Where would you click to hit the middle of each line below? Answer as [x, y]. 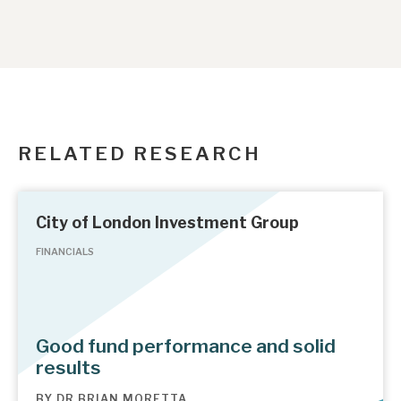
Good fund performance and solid [186, 346]
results [68, 368]
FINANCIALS [65, 252]
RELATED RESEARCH [140, 153]
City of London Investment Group [167, 223]
